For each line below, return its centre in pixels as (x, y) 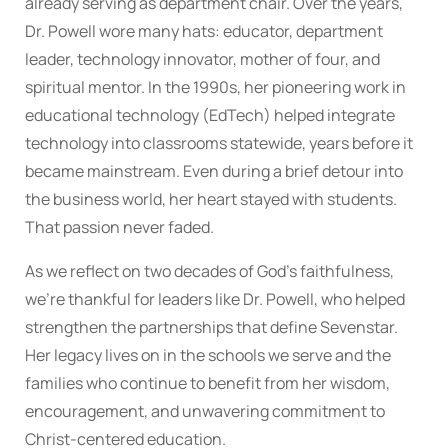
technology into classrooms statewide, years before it (219, 143)
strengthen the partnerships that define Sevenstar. (211, 327)
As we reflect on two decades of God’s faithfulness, (209, 271)
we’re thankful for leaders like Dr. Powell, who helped (215, 299)
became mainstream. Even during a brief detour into (214, 171)
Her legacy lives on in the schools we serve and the (208, 355)
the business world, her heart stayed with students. (211, 199)
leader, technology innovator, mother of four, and (202, 59)
